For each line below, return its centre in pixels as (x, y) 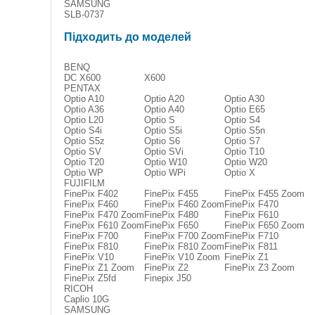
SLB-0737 (84, 14)
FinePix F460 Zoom (184, 204)
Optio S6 (162, 141)
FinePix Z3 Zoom (259, 268)
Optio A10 (84, 99)
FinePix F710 (251, 236)
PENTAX (82, 88)
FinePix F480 (171, 215)
